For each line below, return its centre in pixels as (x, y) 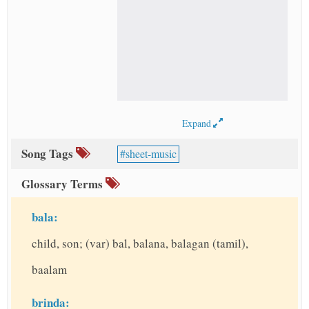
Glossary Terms (63, 184)
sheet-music (151, 154)
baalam (49, 270)
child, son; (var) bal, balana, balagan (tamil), (140, 243)
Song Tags (49, 154)
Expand (197, 123)
